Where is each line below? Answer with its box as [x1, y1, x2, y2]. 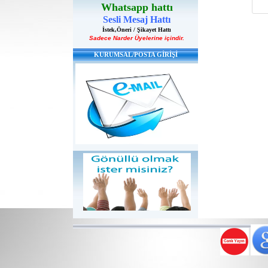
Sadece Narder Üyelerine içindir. [89, 35, 184, 41]
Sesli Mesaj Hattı [103, 14, 170, 25]
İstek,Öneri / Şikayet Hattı [102, 26, 171, 33]
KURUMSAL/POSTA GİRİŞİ [93, 51, 178, 58]
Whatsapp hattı [100, 1, 173, 13]
